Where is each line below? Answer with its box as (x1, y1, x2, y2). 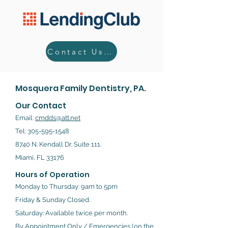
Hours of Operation (15, 169, 90, 180)
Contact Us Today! (103, 46, 111, 56)
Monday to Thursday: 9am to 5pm (15, 183, 118, 190)
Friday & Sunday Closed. (15, 196, 90, 204)
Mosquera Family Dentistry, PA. (15, 82, 148, 94)
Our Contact (15, 100, 66, 111)
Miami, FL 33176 (15, 154, 64, 161)
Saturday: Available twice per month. (15, 209, 128, 217)
